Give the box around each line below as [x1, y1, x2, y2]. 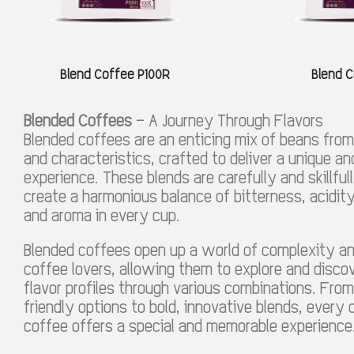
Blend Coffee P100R [59, 66, 170, 83]
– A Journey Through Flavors [132, 110, 323, 130]
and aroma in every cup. [24, 205, 180, 225]
